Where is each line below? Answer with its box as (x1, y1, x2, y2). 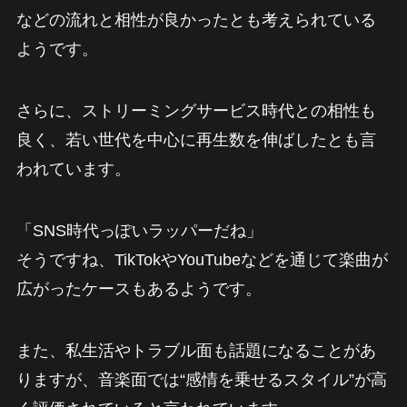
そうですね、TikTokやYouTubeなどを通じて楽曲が (15, 250, 388, 269)
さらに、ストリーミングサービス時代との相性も (15, 101, 376, 120)
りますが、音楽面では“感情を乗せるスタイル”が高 (15, 370, 387, 389)
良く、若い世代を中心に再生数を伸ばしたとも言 (15, 130, 376, 149)
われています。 (15, 159, 131, 178)
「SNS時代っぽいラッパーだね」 (15, 221, 263, 240)
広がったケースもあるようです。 (15, 279, 262, 298)
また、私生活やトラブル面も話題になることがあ (15, 341, 376, 360)
